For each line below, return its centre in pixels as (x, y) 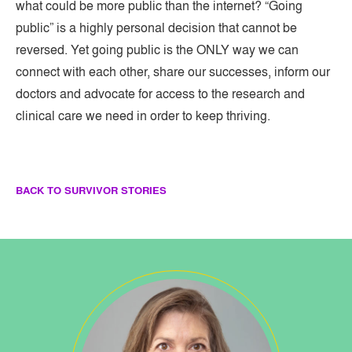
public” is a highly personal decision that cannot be (156, 27)
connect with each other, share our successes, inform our (173, 71)
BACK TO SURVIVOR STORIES (91, 191)
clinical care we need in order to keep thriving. (143, 115)
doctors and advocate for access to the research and (160, 93)
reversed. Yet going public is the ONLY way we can (157, 49)
